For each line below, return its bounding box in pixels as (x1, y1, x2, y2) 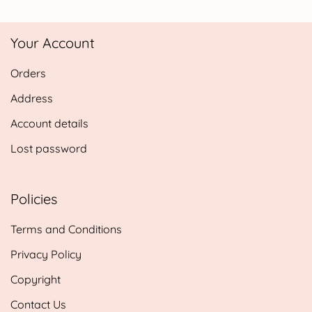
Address (10, 91, 53, 105)
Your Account (10, 33, 95, 52)
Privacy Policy (10, 247, 81, 261)
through (192, 33, 233, 48)
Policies (10, 189, 57, 208)
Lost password (10, 141, 87, 155)
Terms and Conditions (10, 221, 122, 236)
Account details (10, 116, 88, 130)
